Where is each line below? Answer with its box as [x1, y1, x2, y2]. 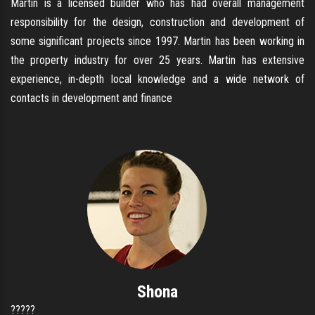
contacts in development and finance [11, 91, 172, 105]
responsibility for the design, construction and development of [11, 15, 304, 29]
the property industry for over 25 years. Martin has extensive [11, 53, 304, 67]
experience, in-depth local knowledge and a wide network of [11, 72, 304, 86]
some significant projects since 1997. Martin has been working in [11, 34, 304, 48]
